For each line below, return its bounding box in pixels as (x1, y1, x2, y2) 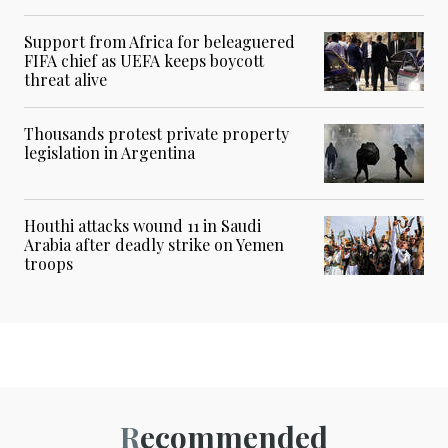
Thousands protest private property (24, 123, 289, 145)
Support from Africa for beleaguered (24, 31, 295, 53)
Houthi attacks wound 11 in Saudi (24, 215, 261, 237)
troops (24, 253, 73, 275)
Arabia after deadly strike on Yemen (24, 234, 284, 256)
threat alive (24, 69, 107, 91)
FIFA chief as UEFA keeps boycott (24, 50, 264, 72)
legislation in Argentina (24, 142, 195, 164)
